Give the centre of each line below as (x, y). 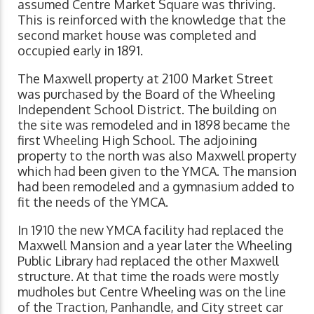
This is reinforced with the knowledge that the (152, 20)
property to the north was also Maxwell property (157, 156)
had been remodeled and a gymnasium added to (156, 187)
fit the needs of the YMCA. (93, 202)
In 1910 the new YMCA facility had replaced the (151, 230)
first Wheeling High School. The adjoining (137, 141)
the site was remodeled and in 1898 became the (154, 125)
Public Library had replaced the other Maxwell (148, 261)
